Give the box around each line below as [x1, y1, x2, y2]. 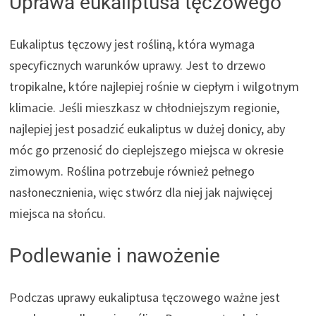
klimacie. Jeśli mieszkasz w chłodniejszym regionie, [9, 99, 280, 116]
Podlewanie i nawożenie [9, 243, 221, 267]
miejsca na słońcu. [9, 205, 107, 221]
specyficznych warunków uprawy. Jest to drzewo [9, 56, 267, 73]
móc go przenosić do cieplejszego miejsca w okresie [9, 141, 284, 158]
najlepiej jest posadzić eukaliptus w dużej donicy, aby [9, 120, 286, 137]
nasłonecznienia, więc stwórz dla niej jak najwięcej [9, 183, 273, 200]
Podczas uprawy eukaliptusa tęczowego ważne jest [9, 288, 281, 305]
